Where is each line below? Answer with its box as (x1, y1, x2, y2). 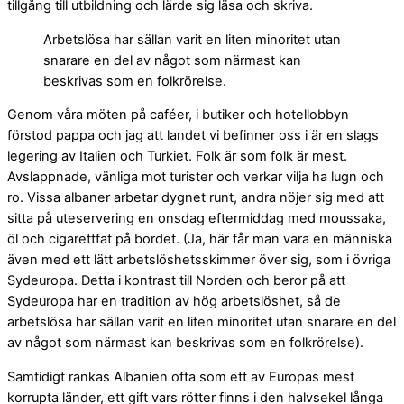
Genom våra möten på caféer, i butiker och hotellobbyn (7, 106, 349, 124)
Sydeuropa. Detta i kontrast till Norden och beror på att (7, 272, 345, 289)
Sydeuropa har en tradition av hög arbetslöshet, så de (7, 293, 341, 310)
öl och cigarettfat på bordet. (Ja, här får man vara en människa (7, 231, 392, 248)
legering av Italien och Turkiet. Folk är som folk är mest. (7, 148, 347, 165)
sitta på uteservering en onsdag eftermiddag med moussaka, (7, 210, 386, 227)
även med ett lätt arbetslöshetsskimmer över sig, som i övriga (7, 252, 390, 269)
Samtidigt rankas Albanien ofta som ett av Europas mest (7, 368, 354, 385)
